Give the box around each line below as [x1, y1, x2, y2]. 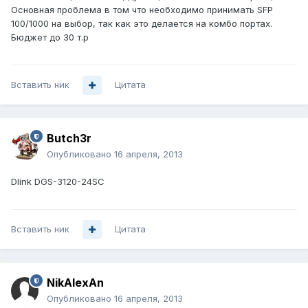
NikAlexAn [47, 276, 104, 290]
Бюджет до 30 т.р [11, 32, 89, 43]
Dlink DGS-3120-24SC [11, 176, 104, 188]
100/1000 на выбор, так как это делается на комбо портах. [11, 18, 272, 30]
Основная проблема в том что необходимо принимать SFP [11, 4, 273, 16]
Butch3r [47, 131, 91, 146]
